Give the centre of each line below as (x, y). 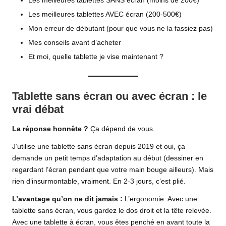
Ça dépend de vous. (122, 129)
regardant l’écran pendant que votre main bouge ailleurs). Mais (113, 169)
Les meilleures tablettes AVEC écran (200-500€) (105, 15)
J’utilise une (31, 146)
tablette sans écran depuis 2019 (102, 146)
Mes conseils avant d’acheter (75, 43)
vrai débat (38, 109)
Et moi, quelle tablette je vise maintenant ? (96, 57)
